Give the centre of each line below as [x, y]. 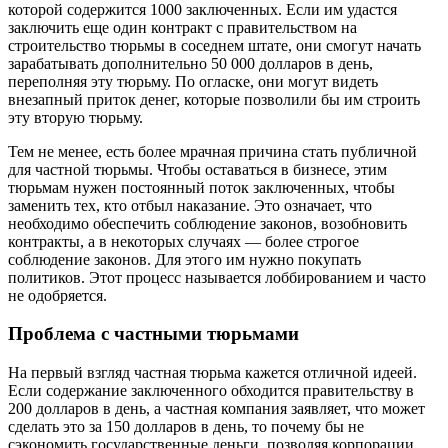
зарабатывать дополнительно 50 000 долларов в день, [190, 63]
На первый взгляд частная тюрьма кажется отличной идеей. [212, 373]
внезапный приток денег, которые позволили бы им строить [214, 99]
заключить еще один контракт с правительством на [182, 27]
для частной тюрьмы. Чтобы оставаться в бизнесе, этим [197, 169]
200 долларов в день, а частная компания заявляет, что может [216, 409]
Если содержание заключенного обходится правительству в [211, 391]
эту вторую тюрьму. [75, 117]
